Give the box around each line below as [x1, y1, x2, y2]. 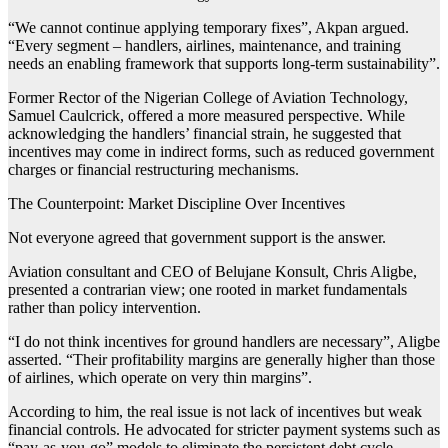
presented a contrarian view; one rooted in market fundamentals [8, 281, 407, 299]
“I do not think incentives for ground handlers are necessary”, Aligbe [8, 333, 440, 351]
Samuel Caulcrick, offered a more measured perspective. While [8, 107, 405, 125]
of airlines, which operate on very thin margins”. [8, 369, 312, 387]
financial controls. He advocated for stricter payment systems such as [8, 421, 440, 439]
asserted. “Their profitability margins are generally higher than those [8, 351, 435, 369]
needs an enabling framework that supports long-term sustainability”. [8, 55, 440, 73]
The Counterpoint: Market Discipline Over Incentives [8, 195, 345, 213]
